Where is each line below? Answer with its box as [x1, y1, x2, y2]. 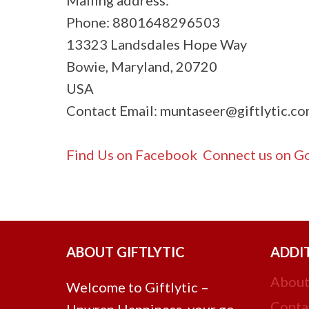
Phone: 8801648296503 [66, 13, 220, 30]
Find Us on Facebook [66, 146, 197, 163]
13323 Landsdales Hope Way [66, 35, 247, 52]
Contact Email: [66, 101, 160, 119]
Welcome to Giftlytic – [66, 279, 209, 295]
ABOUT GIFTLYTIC [66, 243, 185, 260]
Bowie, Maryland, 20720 [66, 57, 217, 74]
